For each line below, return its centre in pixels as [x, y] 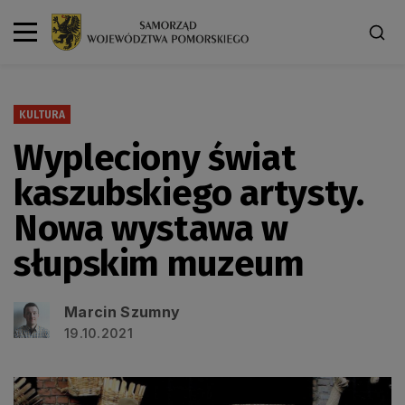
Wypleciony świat [155, 158]
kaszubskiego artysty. [189, 193]
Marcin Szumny [122, 311]
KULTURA [42, 114]
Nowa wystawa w [151, 228]
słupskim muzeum [159, 264]
